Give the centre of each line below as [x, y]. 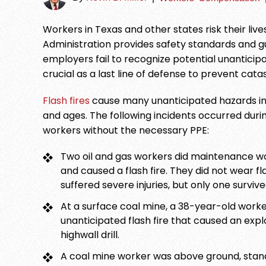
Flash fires [66, 100]
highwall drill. [90, 235]
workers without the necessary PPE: [126, 130]
